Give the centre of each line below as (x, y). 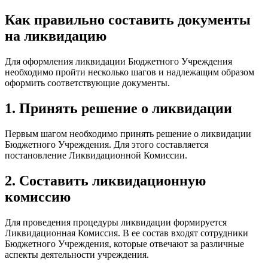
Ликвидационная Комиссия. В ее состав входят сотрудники (127, 233)
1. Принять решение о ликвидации (118, 109)
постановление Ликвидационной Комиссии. (96, 156)
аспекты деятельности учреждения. (77, 254)
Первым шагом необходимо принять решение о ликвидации (128, 134)
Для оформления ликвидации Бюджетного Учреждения (118, 62)
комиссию (38, 197)
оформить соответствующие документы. (87, 83)
